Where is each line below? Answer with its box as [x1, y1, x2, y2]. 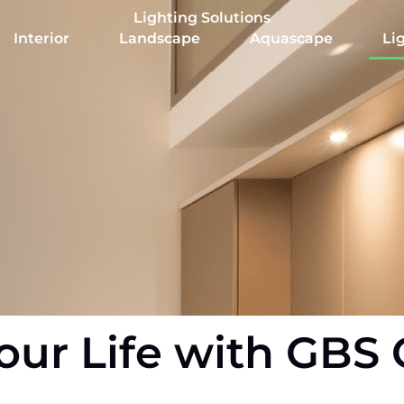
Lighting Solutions [133, 9, 271, 26]
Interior [13, 30, 69, 47]
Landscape [118, 30, 200, 47]
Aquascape [249, 30, 333, 47]
